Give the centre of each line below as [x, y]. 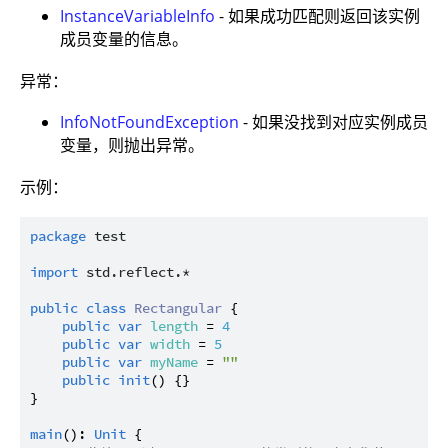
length [174, 326]
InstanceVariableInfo [137, 16]
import [54, 272]
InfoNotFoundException [149, 122]
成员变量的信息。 [124, 39]
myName [174, 362]
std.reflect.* [138, 272]
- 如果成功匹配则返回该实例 [317, 16]
